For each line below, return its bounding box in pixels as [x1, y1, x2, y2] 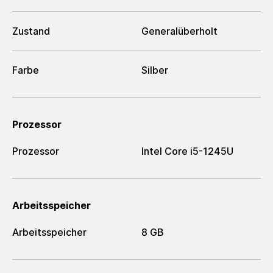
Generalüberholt [141, 24, 218, 37]
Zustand [12, 24, 50, 37]
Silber [141, 64, 168, 77]
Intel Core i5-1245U [141, 145, 233, 158]
